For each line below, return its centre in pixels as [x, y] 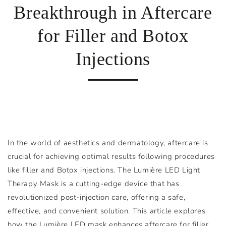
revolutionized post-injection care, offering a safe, [97, 197]
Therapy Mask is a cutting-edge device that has [94, 184]
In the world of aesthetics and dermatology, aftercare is [108, 143]
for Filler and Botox [113, 36]
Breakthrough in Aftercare [113, 13]
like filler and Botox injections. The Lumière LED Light [104, 170]
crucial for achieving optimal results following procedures [111, 156]
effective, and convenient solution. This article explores [107, 211]
